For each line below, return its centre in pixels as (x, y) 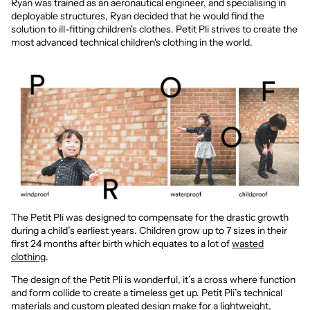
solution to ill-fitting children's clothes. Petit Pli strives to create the (154, 29)
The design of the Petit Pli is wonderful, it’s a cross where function (153, 280)
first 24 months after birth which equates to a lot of (121, 244)
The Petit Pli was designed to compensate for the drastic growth (150, 218)
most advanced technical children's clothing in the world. (132, 42)
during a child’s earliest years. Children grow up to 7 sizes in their (149, 231)
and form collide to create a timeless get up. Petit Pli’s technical (147, 293)
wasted (248, 244)
